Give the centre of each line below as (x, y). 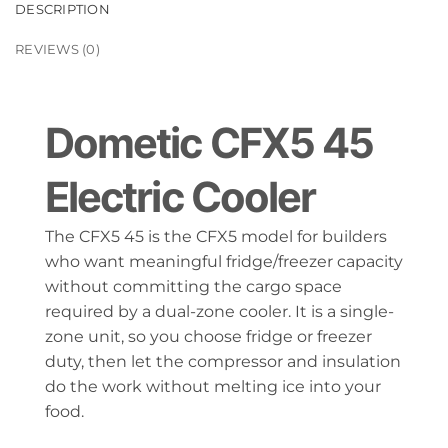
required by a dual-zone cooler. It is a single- (219, 311)
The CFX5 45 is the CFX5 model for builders (216, 236)
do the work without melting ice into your (213, 386)
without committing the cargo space (193, 286)
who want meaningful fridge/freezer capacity (224, 261)
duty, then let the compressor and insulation (223, 361)
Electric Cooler (180, 196)
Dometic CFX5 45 (209, 142)
